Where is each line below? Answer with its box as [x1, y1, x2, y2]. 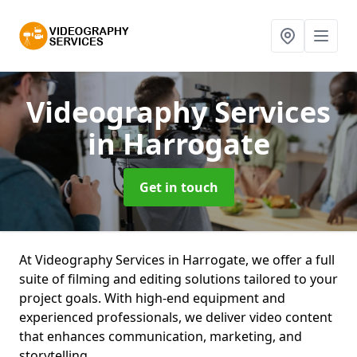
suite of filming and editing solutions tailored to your [19, 270, 338, 288]
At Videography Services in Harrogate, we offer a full [19, 251, 335, 269]
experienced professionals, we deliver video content [19, 308, 332, 326]
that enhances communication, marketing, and [19, 328, 302, 345]
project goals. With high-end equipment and [19, 289, 285, 307]
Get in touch [139, 178, 218, 196]
